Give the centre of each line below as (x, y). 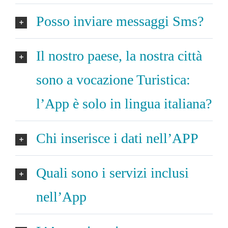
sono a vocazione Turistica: (113, 79)
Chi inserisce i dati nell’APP (117, 138)
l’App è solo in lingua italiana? (124, 103)
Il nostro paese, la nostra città (119, 55)
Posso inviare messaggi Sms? (120, 21)
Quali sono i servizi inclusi (112, 173)
